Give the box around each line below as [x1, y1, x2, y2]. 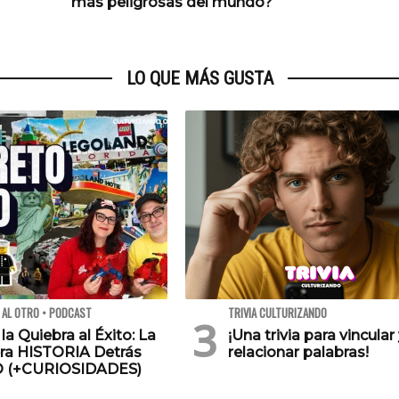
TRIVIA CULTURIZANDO [228, 305, 327, 322]
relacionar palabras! [228, 344, 369, 362]
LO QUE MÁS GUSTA [126, 68, 273, 90]
